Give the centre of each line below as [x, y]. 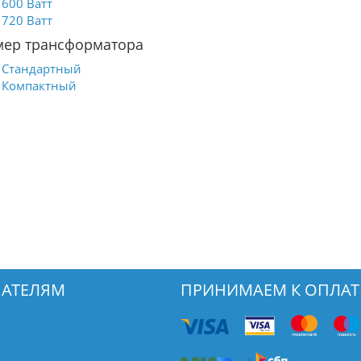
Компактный [39, 85]
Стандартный [41, 68]
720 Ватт [27, 20]
